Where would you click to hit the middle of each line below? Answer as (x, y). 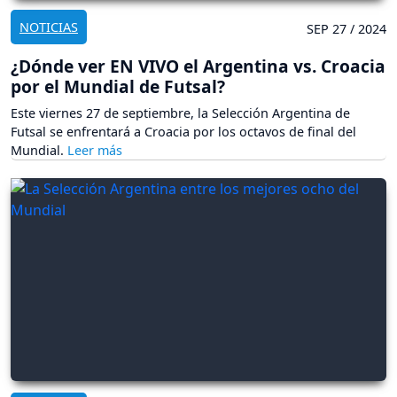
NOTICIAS (49, 27)
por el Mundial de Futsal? (118, 86)
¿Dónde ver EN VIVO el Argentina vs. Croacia (198, 66)
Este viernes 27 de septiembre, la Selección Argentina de (180, 113)
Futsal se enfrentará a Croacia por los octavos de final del (183, 131)
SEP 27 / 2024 (346, 28)
